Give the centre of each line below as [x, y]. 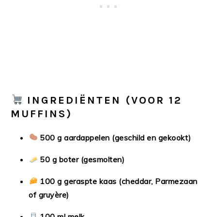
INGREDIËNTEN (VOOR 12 [105, 100]
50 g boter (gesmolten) [82, 159]
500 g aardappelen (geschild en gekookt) [116, 137]
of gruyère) [49, 194]
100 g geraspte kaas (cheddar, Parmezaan [119, 181]
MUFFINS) [42, 114]
